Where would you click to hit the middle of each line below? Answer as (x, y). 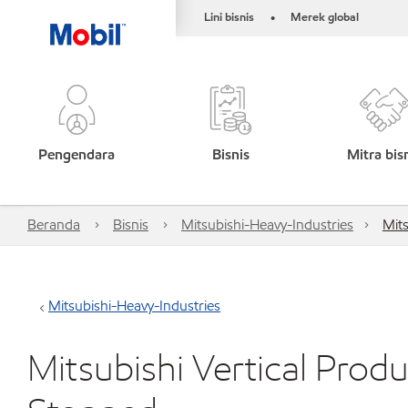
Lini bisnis (229, 17)
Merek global (325, 17)
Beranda (54, 224)
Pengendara (77, 154)
